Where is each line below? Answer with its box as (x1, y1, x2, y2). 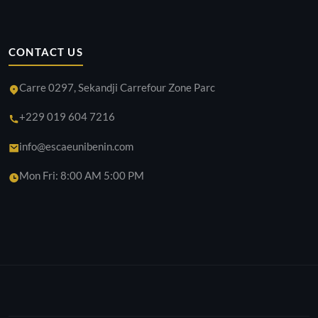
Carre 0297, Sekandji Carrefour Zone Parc (19, 80, 215, 94)
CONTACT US (9, 45, 83, 59)
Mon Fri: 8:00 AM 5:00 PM (19, 168, 144, 182)
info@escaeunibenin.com (19, 139, 133, 153)
